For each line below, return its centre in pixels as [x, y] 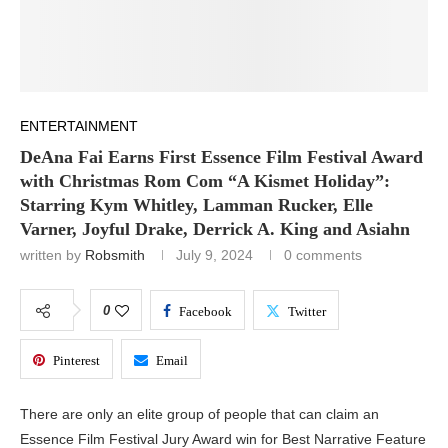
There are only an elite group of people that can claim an [199, 414]
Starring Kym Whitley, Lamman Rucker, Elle [196, 205]
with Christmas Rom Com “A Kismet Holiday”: [205, 181]
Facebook [205, 312]
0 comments [323, 255]
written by [52, 255]
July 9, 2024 [214, 255]
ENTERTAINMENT [79, 126]
